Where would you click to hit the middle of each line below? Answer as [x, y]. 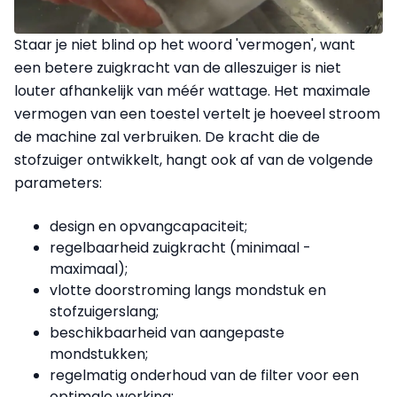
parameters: [58, 183]
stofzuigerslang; [104, 311]
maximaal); [89, 269]
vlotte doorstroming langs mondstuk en [188, 290]
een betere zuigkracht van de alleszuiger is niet [178, 67]
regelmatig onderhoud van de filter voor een [204, 375]
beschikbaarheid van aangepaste [167, 332]
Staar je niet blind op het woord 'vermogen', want [185, 44]
